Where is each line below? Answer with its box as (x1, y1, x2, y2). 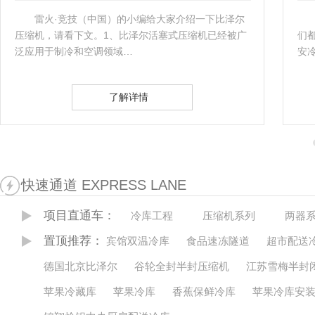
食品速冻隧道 (186, 235, 250, 247)
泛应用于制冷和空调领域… (15, 46, 133, 58)
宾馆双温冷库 (106, 235, 169, 247)
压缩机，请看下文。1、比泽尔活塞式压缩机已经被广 (15, 30, 247, 41)
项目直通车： (44, 209, 115, 223)
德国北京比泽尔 (44, 260, 117, 273)
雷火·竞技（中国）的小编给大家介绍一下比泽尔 (34, 13, 245, 25)
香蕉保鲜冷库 (172, 285, 236, 298)
